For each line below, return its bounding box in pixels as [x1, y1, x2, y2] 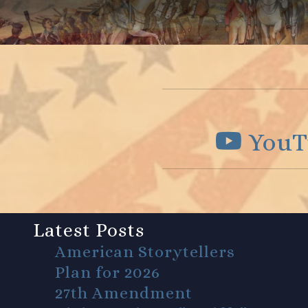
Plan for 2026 [55, 263, 160, 282]
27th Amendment [55, 283, 192, 302]
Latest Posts [33, 219, 144, 241]
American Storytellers [55, 242, 235, 261]
